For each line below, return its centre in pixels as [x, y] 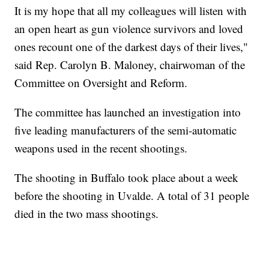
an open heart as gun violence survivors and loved [129, 29]
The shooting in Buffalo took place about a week [127, 178]
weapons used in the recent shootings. [101, 148]
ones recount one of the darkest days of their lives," [131, 47]
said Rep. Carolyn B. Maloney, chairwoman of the [130, 65]
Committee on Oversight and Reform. [101, 83]
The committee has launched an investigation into [128, 112]
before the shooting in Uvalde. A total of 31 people [132, 196]
